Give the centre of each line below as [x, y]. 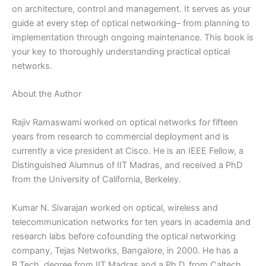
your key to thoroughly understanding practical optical [121, 52]
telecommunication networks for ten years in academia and [131, 222]
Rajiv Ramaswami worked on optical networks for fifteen [125, 122]
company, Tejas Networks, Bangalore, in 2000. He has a [125, 250]
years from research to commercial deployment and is [121, 136]
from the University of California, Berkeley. [96, 179]
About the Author [47, 94]
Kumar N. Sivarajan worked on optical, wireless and [115, 208]
